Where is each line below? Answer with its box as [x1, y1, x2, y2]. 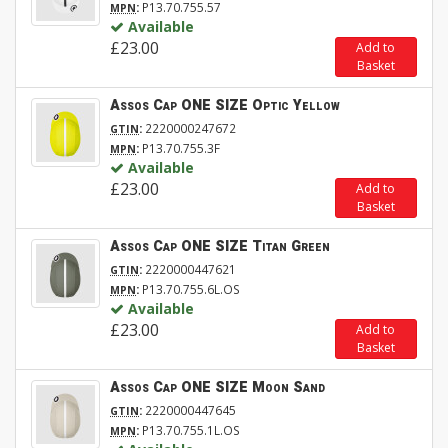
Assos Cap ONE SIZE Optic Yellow [110, 95, 340, 117]
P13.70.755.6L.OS [139, 281, 240, 298]
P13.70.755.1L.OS [139, 422, 240, 439]
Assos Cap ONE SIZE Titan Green [110, 236, 330, 258]
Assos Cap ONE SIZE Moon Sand [110, 377, 325, 399]
